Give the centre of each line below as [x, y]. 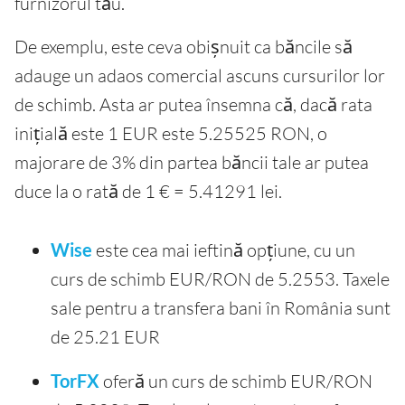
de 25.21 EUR [105, 337]
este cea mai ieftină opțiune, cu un [224, 250]
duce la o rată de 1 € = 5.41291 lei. [148, 192]
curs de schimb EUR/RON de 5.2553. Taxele [220, 279]
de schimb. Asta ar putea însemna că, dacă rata [193, 105]
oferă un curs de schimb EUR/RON [236, 381]
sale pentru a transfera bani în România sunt [221, 308]
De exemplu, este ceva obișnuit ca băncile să [184, 47]
